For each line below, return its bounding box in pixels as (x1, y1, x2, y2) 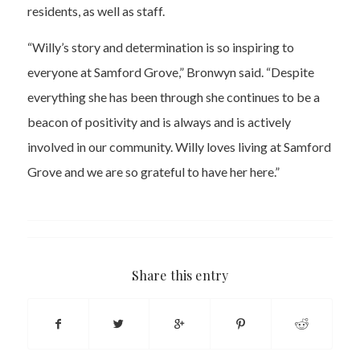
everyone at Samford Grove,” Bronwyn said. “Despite (27, 63, 314, 80)
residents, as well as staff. (27, 3, 166, 19)
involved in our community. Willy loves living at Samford (27, 138, 331, 154)
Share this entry (131, 267, 229, 284)
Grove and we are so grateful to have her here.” (27, 163, 280, 179)
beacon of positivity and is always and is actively (27, 113, 291, 129)
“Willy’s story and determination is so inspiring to (27, 39, 294, 55)
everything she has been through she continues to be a (27, 88, 320, 104)
